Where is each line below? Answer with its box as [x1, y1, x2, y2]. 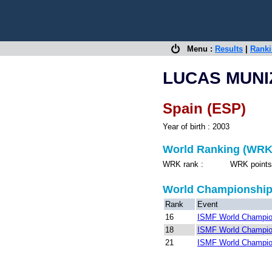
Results [215, 44, 243, 53]
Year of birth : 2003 [163, 122, 229, 131]
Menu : [180, 44, 215, 53]
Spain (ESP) [163, 100, 246, 117]
